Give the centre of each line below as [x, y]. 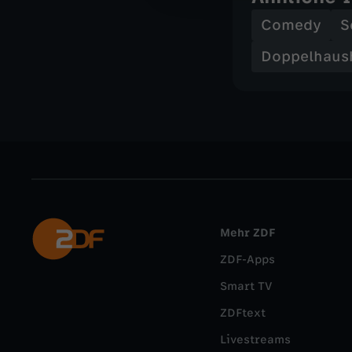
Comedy [291, 25]
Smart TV [246, 286]
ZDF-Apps [247, 260]
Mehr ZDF [247, 233]
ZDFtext [243, 313]
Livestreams [255, 340]
